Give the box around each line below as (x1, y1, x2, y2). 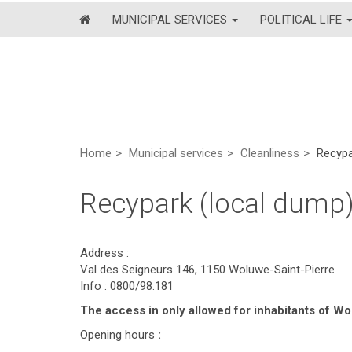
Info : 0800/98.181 (80, 279, 174, 293)
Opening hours (80, 328, 155, 342)
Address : (80, 246, 129, 260)
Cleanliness (240, 146, 299, 160)
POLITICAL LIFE (260, 12, 345, 27)
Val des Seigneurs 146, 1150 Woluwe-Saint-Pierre (80, 262, 335, 277)
